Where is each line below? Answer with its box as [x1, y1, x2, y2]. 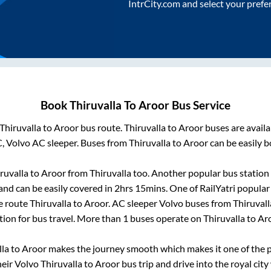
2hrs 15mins [114, 182, 166, 194]
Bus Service [169, 99, 230, 113]
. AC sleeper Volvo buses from [108, 197, 233, 209]
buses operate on [128, 212, 203, 224]
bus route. [79, 122, 124, 134]
